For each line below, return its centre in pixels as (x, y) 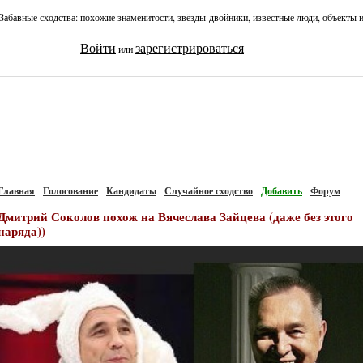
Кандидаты (131, 191)
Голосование (70, 191)
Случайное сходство (209, 191)
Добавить (282, 191)
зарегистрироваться (190, 48)
